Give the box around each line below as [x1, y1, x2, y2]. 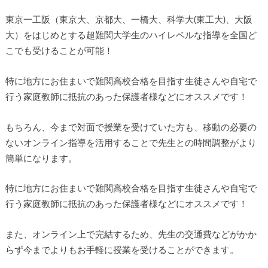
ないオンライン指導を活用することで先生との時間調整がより [5, 138, 257, 148]
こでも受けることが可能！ [5, 47, 113, 56]
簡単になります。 [5, 154, 77, 163]
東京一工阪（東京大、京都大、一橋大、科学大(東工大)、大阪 [5, 16, 252, 25]
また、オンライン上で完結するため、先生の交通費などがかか [5, 230, 257, 239]
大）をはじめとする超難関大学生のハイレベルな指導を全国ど [5, 31, 257, 41]
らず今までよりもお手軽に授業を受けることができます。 [5, 245, 239, 255]
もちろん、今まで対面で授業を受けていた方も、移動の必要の [5, 123, 257, 132]
